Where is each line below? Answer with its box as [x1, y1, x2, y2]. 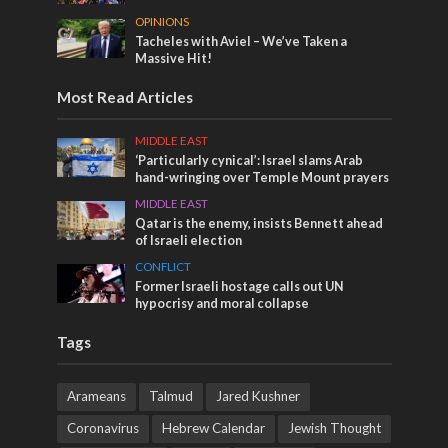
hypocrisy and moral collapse [135, 296, 310, 312]
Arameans [66, 388, 126, 405]
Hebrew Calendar [161, 420, 265, 437]
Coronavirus [66, 420, 139, 437]
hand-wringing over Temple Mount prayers [135, 170, 390, 186]
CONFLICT [135, 260, 192, 274]
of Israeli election [135, 233, 243, 249]
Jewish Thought [287, 420, 381, 437]
